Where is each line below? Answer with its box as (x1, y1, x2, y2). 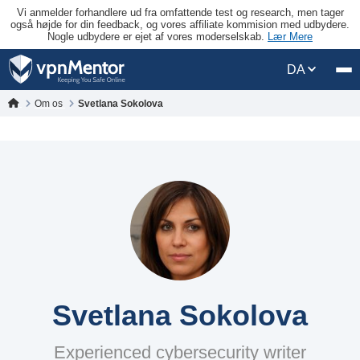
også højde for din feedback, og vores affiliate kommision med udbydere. (10, 18, 350, 31)
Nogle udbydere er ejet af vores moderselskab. (47, 31, 268, 43)
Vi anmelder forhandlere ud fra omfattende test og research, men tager (16, 6, 344, 18)
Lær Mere (268, 31, 313, 43)
